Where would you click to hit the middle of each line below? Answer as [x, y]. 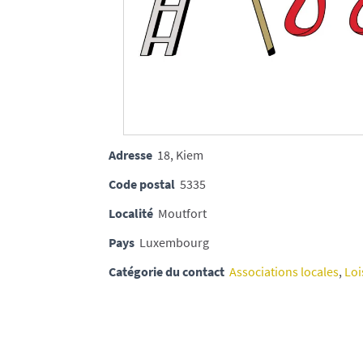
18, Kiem [181, 154]
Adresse [131, 154]
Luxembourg [175, 242]
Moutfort [183, 213]
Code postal [142, 184]
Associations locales [284, 271]
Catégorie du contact [167, 271]
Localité [131, 213]
